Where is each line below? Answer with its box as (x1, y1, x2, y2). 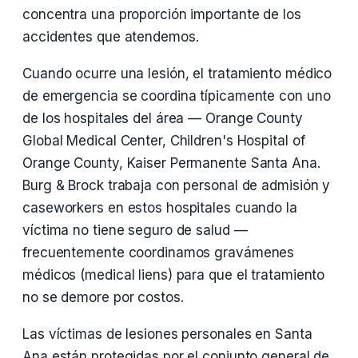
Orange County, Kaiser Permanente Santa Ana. (22, 155, 320, 171)
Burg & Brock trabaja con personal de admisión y (22, 177, 331, 193)
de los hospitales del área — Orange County (22, 110, 303, 126)
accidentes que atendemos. (22, 29, 199, 45)
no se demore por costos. (22, 289, 184, 305)
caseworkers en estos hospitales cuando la (22, 200, 297, 216)
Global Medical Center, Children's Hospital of (22, 133, 305, 149)
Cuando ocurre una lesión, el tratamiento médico (22, 66, 332, 82)
